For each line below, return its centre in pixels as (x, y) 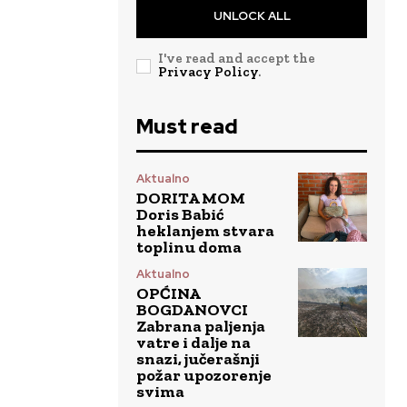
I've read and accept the (237, 59)
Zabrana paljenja (201, 327)
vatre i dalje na (194, 343)
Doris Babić (180, 215)
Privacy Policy (208, 72)
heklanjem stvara (205, 231)
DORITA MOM (191, 199)
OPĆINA (169, 294)
